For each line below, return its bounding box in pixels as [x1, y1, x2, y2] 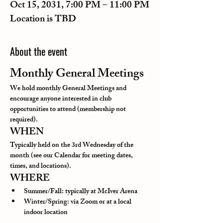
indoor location [24, 207, 68, 219]
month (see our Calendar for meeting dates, [10, 150, 134, 162]
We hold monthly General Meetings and [10, 83, 128, 95]
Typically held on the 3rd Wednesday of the [10, 139, 135, 152]
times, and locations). [10, 160, 71, 173]
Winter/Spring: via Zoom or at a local [24, 196, 133, 209]
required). [10, 114, 38, 126]
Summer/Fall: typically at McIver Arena [24, 186, 137, 198]
